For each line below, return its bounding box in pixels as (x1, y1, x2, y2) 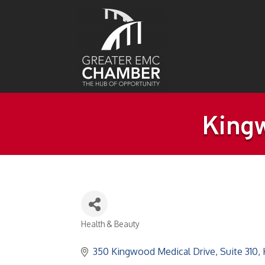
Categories (80, 226, 134, 241)
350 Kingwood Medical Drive (93, 245, 215, 257)
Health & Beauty (81, 219, 140, 229)
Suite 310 (220, 245, 258, 257)
